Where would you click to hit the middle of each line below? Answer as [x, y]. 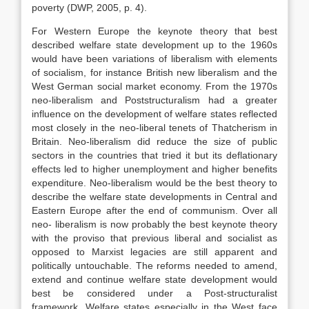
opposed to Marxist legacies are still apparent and [154, 252]
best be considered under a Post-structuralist [154, 293]
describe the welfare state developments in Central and [154, 197]
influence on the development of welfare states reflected [154, 114]
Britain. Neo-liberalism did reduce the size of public [154, 141]
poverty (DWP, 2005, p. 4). [89, 8]
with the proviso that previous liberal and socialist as [154, 238]
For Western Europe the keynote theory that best [154, 31]
